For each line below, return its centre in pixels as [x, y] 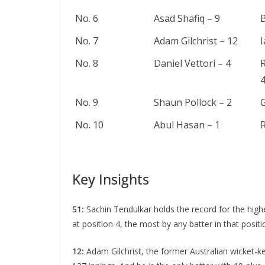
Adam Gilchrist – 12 [196, 41]
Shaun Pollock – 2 [193, 102]
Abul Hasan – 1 [187, 125]
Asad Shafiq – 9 [187, 18]
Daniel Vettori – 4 [192, 63]
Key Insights [111, 179]
